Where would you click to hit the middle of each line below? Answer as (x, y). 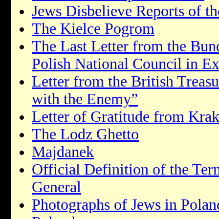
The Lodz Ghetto (85, 134)
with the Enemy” (85, 99)
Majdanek (63, 152)
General (56, 187)
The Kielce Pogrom (93, 28)
